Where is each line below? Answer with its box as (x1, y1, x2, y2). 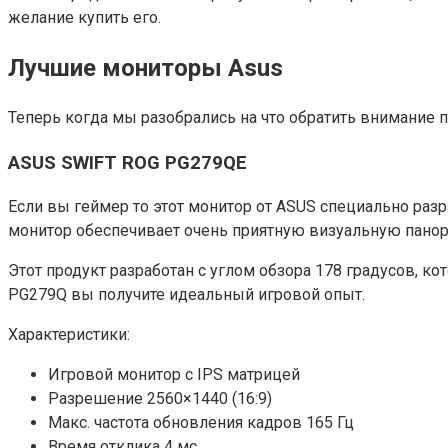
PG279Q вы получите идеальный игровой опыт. (8, 285, 365, 305)
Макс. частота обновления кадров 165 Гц (48, 413, 354, 433)
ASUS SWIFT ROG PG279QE (8, 151, 247, 174)
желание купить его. (8, 8, 161, 27)
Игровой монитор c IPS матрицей (48, 365, 300, 385)
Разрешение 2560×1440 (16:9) (48, 389, 272, 409)
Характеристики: (8, 325, 130, 345)
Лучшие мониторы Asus (8, 53, 283, 82)
